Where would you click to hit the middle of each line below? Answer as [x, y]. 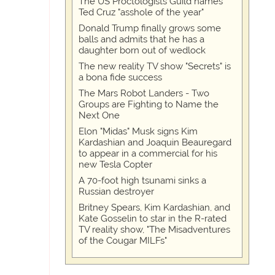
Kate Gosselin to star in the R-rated [153, 219]
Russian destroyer [116, 192]
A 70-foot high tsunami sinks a [142, 181]
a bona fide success [120, 78]
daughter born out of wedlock [142, 51]
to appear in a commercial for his [148, 154]
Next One [99, 116]
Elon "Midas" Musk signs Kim [138, 132]
